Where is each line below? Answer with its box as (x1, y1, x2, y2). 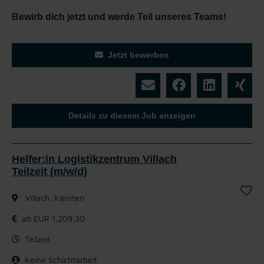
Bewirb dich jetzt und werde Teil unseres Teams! (12, 11, 226, 22)
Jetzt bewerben (108, 49, 169, 60)
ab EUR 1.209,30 (22, 213, 85, 223)
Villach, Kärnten (23, 192, 84, 203)
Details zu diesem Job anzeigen (68, 110, 196, 120)
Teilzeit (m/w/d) (12, 165, 87, 177)
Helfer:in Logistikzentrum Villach (12, 153, 177, 165)
